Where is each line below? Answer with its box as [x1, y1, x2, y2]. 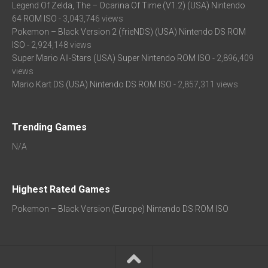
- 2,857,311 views [172, 79, 238, 89]
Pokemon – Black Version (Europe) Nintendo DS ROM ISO [12, 203, 229, 214]
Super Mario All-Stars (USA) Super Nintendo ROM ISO [12, 53, 211, 63]
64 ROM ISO [12, 13, 57, 23]
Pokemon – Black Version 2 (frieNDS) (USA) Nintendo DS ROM [12, 26, 246, 36]
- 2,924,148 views [25, 39, 92, 50]
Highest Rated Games [12, 183, 110, 195]
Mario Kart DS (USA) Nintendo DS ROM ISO [12, 79, 172, 89]
